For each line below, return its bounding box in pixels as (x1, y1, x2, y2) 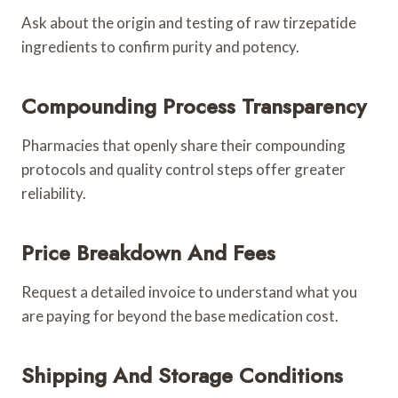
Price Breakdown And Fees (21, 236, 275, 268)
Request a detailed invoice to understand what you (21, 282, 357, 301)
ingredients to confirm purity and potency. (21, 36, 299, 56)
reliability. (21, 183, 86, 203)
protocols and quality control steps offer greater (21, 159, 346, 179)
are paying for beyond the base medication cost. (21, 306, 338, 325)
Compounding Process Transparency (21, 90, 366, 122)
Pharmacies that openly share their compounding (21, 135, 346, 155)
